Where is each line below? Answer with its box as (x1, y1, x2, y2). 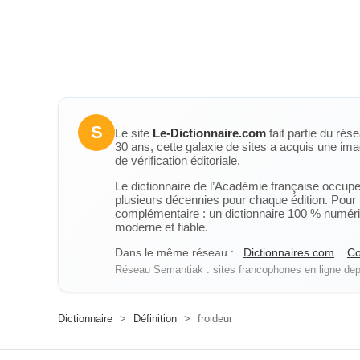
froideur (194, 313, 232, 325)
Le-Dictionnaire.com (153, 126, 266, 140)
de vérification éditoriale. (115, 153, 240, 167)
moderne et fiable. (115, 220, 208, 234)
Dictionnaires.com (243, 246, 334, 259)
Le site (115, 126, 153, 140)
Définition (133, 313, 177, 325)
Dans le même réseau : (115, 246, 234, 259)
